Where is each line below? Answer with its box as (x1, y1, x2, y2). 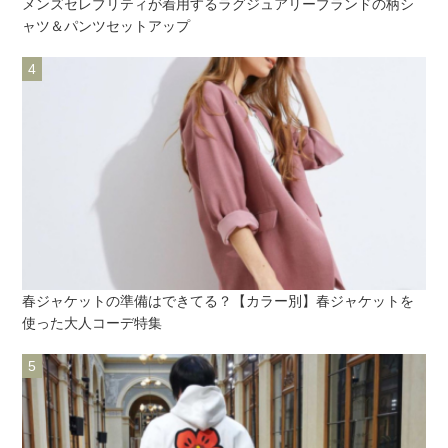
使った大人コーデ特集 (22, 315, 163, 332)
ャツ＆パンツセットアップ (22, 18, 191, 35)
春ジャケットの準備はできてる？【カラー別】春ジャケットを (22, 293, 415, 310)
